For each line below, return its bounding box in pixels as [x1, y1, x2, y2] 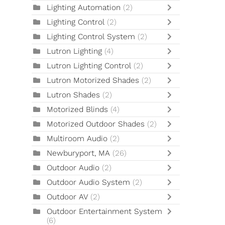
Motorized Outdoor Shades [47, 120, 145, 129]
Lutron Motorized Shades [47, 76, 140, 85]
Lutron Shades [47, 90, 100, 99]
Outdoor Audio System [47, 178, 131, 187]
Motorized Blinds [47, 105, 108, 114]
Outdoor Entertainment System [47, 207, 163, 216]
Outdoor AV [47, 192, 88, 201]
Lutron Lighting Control [47, 61, 132, 70]
